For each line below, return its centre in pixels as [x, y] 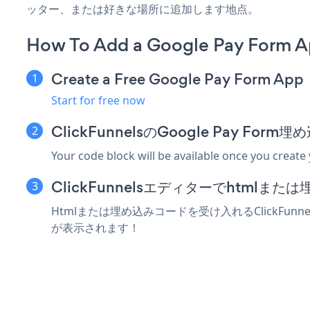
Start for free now [98, 100]
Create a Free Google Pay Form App [177, 79]
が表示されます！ [95, 227]
